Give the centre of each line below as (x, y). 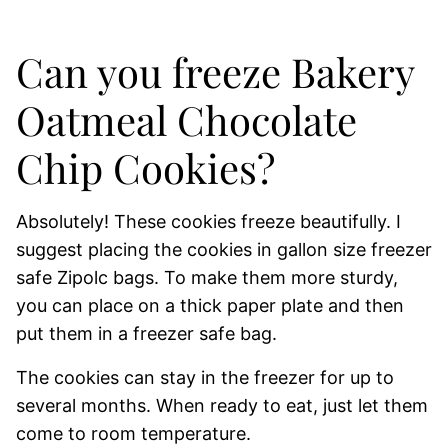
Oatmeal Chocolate (186, 120)
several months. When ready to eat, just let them (222, 406)
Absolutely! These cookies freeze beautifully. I (208, 222)
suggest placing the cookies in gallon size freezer (224, 250)
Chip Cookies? (145, 168)
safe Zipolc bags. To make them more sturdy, (207, 278)
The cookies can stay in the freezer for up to (205, 378)
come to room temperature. (133, 434)
